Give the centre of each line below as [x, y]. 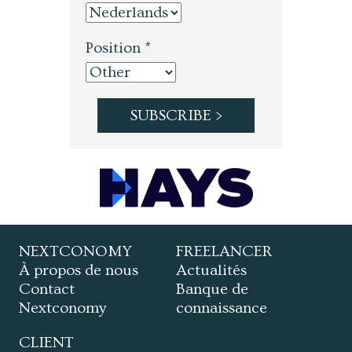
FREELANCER [224, 252]
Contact [47, 290]
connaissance [222, 308]
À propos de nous [79, 271]
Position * [118, 48]
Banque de [212, 290]
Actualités [211, 271]
